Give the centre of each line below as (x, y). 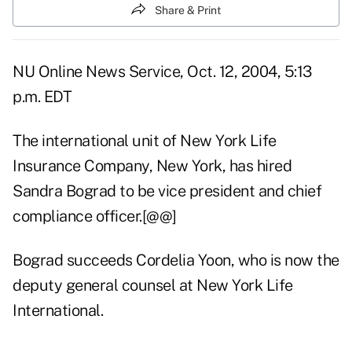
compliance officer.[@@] (95, 216)
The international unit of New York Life (145, 141)
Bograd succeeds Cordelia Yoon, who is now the (176, 260)
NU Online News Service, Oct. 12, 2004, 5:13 (162, 72)
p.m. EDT (42, 97)
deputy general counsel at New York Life (153, 286)
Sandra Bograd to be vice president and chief (167, 191)
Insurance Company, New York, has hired (152, 166)
